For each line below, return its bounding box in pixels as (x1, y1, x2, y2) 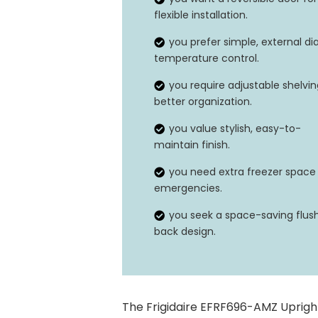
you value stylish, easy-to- (169, 121, 301, 136)
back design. (154, 224, 216, 238)
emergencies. (154, 180, 222, 195)
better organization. (154, 94, 252, 109)
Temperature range (133, 26, 238, 41)
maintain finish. (154, 137, 230, 152)
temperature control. (154, 50, 259, 65)
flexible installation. (154, 7, 248, 22)
